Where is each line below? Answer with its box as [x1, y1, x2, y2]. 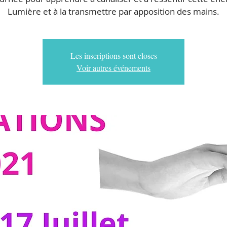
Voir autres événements [77, 62, 150, 73]
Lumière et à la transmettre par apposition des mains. [8, 6, 219, 18]
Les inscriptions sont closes [70, 50, 157, 61]
